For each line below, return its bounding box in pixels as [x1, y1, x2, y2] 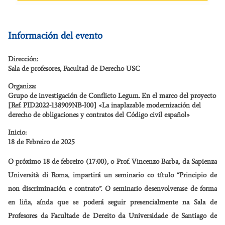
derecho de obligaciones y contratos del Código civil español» [8, 110, 190, 120]
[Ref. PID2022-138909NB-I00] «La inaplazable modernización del [8, 101, 201, 110]
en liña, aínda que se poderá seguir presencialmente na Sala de [8, 198, 217, 207]
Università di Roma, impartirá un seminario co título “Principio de [8, 171, 217, 180]
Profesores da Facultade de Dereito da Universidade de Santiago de [8, 211, 217, 220]
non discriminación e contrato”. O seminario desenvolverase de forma [8, 184, 217, 193]
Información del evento [8, 30, 102, 42]
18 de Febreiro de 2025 [8, 138, 75, 147]
